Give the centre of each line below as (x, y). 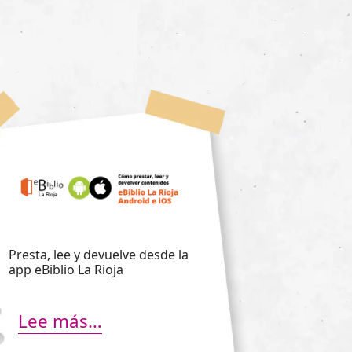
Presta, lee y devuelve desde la (99, 255)
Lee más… (60, 321)
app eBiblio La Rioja (66, 270)
